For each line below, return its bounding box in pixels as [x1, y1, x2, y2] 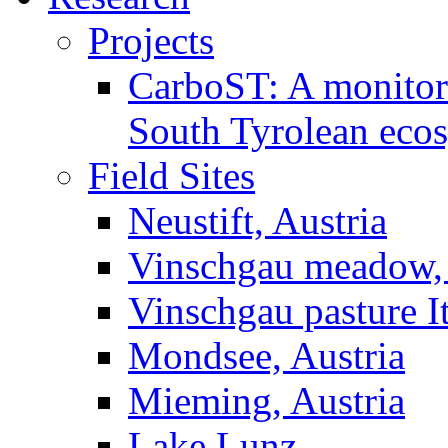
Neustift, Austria [128, 199, 387, 242]
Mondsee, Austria [128, 334, 405, 377]
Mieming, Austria [128, 379, 405, 422]
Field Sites [88, 154, 255, 197]
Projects [88, 19, 214, 62]
